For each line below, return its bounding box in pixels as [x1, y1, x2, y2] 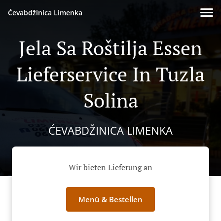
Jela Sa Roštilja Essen [19, 35, 202, 61]
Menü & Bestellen [78, 194, 143, 205]
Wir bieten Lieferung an [69, 162, 152, 173]
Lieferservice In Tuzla [16, 61, 205, 87]
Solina [83, 87, 138, 113]
